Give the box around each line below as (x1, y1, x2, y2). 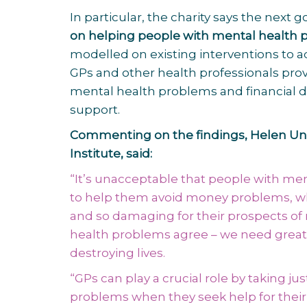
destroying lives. (70, 246, 168, 260)
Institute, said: (70, 147, 155, 160)
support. (70, 103, 120, 116)
